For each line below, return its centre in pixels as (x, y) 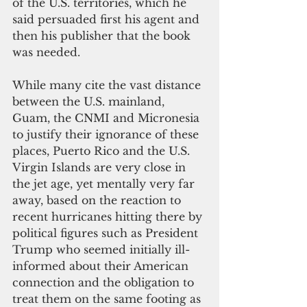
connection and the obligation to (105, 282)
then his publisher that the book (103, 35)
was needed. (46, 52)
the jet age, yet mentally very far (105, 183)
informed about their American (102, 266)
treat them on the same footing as (108, 298)
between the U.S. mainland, (90, 101)
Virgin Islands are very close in (101, 167)
